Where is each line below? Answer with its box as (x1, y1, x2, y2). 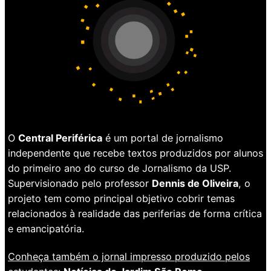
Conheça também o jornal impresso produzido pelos (8, 250, 250, 263)
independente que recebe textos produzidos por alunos (8, 146, 263, 159)
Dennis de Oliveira (152, 177, 238, 189)
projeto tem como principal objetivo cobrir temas (8, 192, 235, 204)
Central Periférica (18, 131, 102, 144)
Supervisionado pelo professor (8, 177, 152, 189)
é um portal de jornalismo (102, 131, 223, 144)
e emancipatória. (8, 222, 84, 235)
